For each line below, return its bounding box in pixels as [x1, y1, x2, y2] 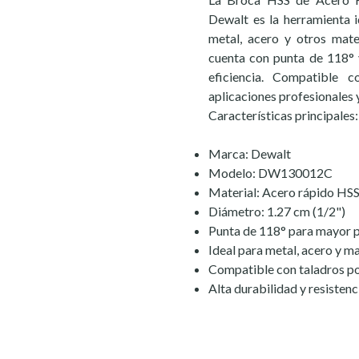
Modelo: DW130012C [208, 165, 333, 180]
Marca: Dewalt [208, 146, 291, 161]
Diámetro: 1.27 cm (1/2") [208, 204, 345, 219]
